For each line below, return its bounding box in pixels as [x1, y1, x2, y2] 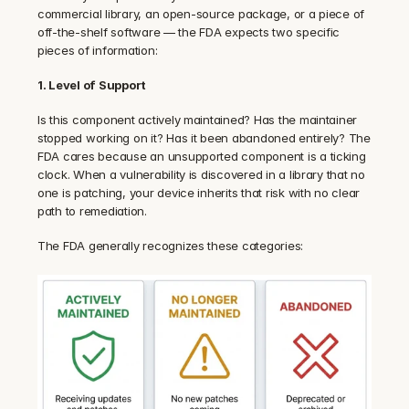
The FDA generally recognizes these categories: [37, 238, 304, 253]
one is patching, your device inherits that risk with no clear [37, 185, 361, 200]
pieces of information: [37, 43, 158, 58]
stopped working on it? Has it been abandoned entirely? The [37, 131, 371, 145]
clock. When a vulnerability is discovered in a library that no [37, 167, 365, 182]
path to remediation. [37, 204, 147, 218]
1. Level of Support [37, 78, 147, 92]
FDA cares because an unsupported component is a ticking [37, 149, 366, 163]
